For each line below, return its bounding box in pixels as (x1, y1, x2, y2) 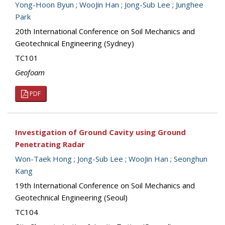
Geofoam (15, 67, 45, 77)
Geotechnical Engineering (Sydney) (15, 38, 134, 48)
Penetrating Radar (15, 139, 85, 149)
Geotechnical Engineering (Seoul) (15, 192, 128, 202)
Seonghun (174, 154, 207, 164)
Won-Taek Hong (15, 154, 72, 164)
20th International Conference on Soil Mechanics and (15, 26, 195, 36)
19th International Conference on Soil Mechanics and (15, 180, 195, 190)
